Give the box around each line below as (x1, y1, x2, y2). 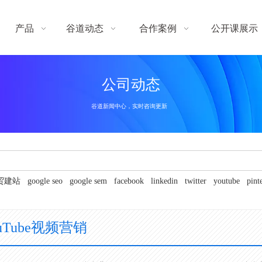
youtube (213, 177, 240, 185)
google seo (27, 177, 63, 185)
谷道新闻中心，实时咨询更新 (91, 102, 168, 109)
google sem (69, 177, 107, 185)
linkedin (150, 177, 178, 185)
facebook (113, 177, 144, 185)
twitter (184, 177, 206, 185)
